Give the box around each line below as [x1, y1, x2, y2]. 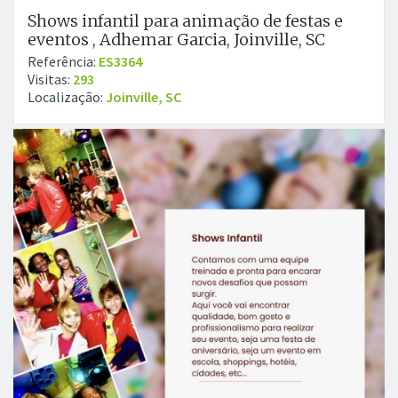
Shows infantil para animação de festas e [28, 11, 343, 31]
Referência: [28, 52, 99, 70]
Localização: [28, 88, 106, 106]
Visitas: [28, 70, 73, 88]
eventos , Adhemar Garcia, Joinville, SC [28, 29, 325, 50]
